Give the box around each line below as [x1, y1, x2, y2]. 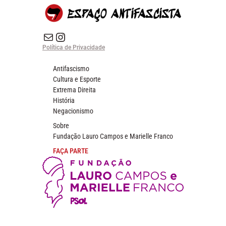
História [53, 96, 75, 104]
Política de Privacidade [42, 43, 105, 51]
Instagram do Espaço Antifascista [54, 29, 61, 44]
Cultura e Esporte [53, 75, 101, 83]
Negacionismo [53, 106, 93, 115]
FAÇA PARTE [53, 146, 88, 155]
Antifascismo [53, 64, 89, 73]
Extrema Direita [53, 85, 96, 94]
